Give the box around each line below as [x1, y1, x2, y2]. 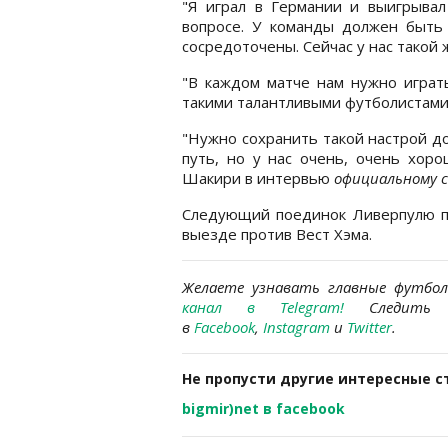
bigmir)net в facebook [182, 398, 345, 418]
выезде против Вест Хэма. [182, 223, 372, 244]
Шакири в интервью [182, 167, 334, 188]
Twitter [347, 316, 392, 337]
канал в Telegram [182, 296, 340, 317]
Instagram [263, 316, 330, 337]
